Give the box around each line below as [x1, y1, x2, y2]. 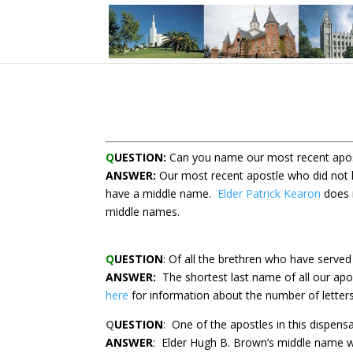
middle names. [106, 204, 180, 219]
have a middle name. [106, 186, 218, 201]
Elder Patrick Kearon [217, 186, 321, 201]
